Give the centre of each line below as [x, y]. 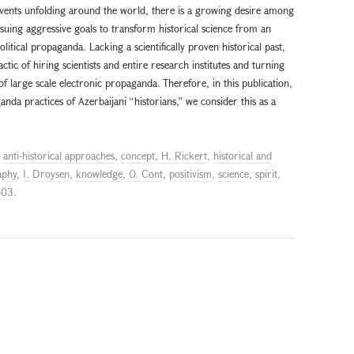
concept [138, 155]
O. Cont [146, 173]
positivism [190, 173]
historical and [243, 155]
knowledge [99, 173]
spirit [266, 173]
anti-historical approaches [59, 155]
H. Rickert [184, 155]
